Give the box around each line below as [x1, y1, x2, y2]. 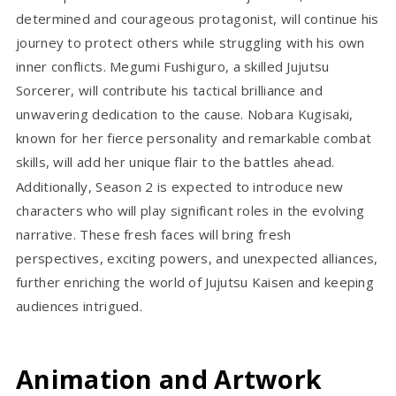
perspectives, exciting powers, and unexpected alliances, [16, 248, 378, 267]
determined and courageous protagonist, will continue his [16, 9, 379, 27]
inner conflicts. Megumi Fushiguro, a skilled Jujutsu [16, 57, 330, 75]
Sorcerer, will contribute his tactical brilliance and [16, 80, 323, 99]
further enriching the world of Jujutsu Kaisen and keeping [16, 272, 375, 291]
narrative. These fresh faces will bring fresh [16, 225, 292, 243]
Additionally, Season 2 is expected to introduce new [16, 177, 344, 195]
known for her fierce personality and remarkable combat [16, 128, 372, 147]
